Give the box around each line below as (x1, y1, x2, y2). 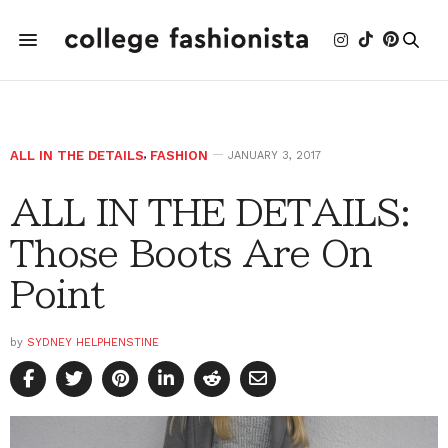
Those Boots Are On (10, 235, 372, 271)
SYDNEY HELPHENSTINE (27, 336, 159, 349)
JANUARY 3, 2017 (228, 149, 321, 162)
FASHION (150, 148, 208, 163)
